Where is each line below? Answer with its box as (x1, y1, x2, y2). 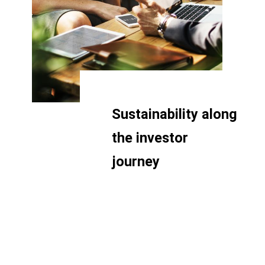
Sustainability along (112, 105, 237, 122)
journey (112, 153, 160, 170)
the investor (112, 129, 188, 146)
